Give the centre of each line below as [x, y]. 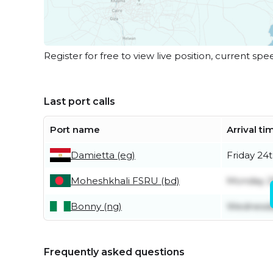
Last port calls [80, 101]
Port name [75, 129]
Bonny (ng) [96, 206]
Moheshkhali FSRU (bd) [125, 180]
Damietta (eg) [103, 155]
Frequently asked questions [114, 252]
